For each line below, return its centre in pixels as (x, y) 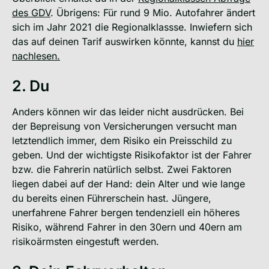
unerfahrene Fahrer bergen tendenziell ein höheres (126, 212)
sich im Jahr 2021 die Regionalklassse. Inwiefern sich (132, 27)
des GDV (31, 12)
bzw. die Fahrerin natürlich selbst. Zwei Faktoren (122, 169)
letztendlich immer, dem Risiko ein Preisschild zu (122, 140)
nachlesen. (36, 56)
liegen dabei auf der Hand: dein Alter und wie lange (128, 183)
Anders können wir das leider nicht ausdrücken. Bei (128, 111)
